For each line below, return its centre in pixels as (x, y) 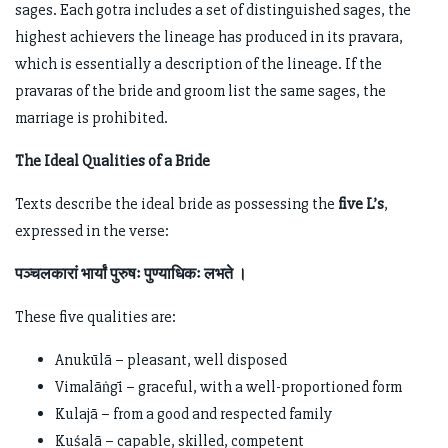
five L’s (359, 204)
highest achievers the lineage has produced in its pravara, (209, 37)
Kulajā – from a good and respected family (193, 414)
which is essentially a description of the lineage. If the (198, 64)
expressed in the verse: (92, 231)
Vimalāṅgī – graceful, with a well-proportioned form (228, 387)
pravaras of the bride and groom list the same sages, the (200, 91)
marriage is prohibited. (91, 118)
